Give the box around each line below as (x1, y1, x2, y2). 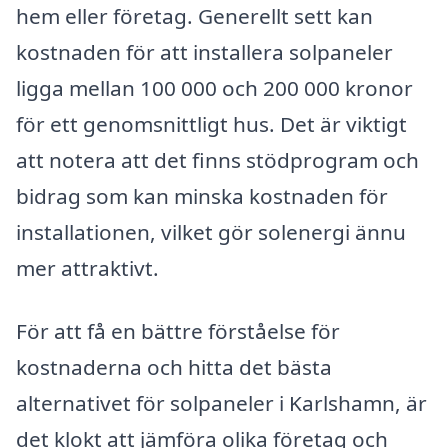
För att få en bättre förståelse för (16, 317, 340, 346)
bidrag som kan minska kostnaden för (16, 181, 388, 210)
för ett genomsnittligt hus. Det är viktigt (16, 109, 407, 138)
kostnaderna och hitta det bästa (16, 353, 332, 382)
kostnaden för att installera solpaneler (16, 37, 393, 66)
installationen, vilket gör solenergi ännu (16, 217, 406, 246)
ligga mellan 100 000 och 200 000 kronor (16, 73, 413, 102)
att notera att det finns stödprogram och (16, 145, 419, 174)
